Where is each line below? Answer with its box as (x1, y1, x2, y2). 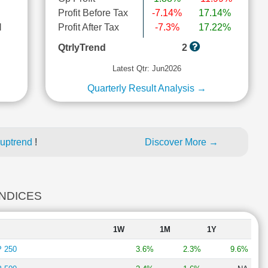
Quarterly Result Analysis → (87, 83, 206, 93)
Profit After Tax (57, 22, 119, 32)
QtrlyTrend (57, 42, 106, 53)
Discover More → (145, 137, 218, 147)
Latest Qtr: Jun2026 (112, 64, 181, 73)
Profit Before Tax (57, 8, 128, 18)
